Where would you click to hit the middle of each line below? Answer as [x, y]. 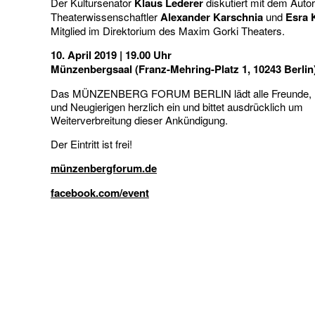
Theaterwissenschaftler [105, 17]
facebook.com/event [100, 193]
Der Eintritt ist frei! [91, 144]
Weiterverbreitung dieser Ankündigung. [139, 120]
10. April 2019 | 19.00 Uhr [111, 55]
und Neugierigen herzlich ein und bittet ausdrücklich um [177, 107]
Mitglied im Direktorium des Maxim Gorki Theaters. [168, 31]
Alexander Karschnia [212, 17]
